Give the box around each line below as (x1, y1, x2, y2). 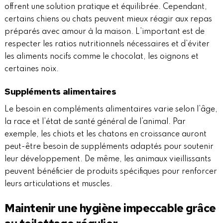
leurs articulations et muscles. (4, 180, 112, 189)
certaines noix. (4, 65, 59, 74)
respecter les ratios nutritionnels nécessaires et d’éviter (4, 40, 210, 49)
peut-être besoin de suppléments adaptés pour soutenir (4, 143, 214, 151)
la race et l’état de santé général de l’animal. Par (4, 118, 186, 126)
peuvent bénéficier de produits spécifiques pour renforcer (4, 168, 217, 176)
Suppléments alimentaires (4, 86, 116, 98)
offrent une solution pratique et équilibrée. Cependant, (4, 3, 207, 11)
